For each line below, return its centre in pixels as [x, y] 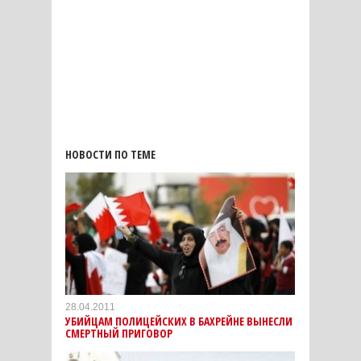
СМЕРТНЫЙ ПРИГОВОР [119, 334]
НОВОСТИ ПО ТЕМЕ [110, 155]
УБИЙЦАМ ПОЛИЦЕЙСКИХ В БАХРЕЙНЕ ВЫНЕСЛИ [179, 322]
